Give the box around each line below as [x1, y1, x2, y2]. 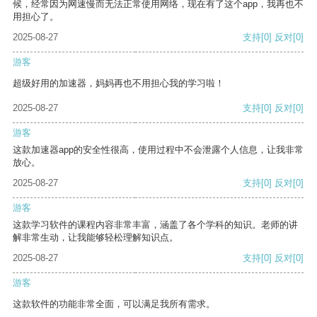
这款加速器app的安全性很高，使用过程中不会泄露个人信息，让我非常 [13, 144, 304, 156]
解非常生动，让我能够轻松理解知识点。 [13, 232, 178, 243]
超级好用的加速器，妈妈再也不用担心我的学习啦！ [13, 78, 224, 89]
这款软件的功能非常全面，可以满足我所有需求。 [13, 299, 215, 310]
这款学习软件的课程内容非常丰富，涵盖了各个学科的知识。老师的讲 [13, 219, 298, 231]
